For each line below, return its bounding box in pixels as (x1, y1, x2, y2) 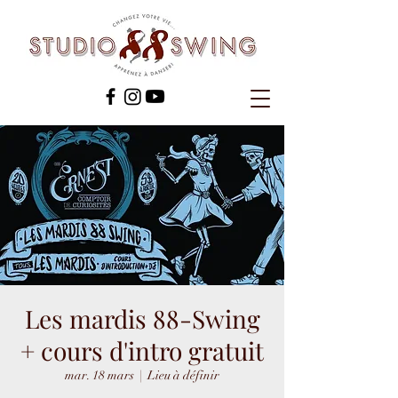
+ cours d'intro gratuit (20, 334, 264, 367)
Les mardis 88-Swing (24, 302, 260, 335)
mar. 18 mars (65, 368, 134, 383)
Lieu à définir (147, 368, 219, 383)
